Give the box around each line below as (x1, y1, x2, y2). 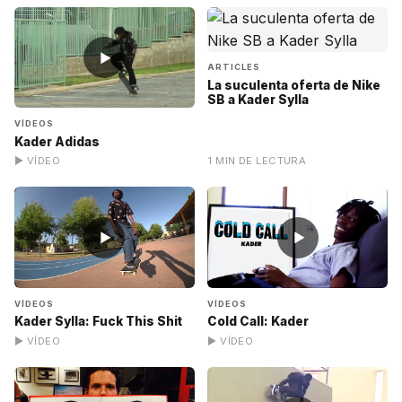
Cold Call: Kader (207, 314, 310, 329)
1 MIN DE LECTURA (207, 154, 307, 168)
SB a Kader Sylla (207, 92, 310, 107)
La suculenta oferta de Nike (207, 77, 381, 92)
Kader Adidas (14, 134, 100, 149)
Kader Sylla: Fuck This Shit (14, 314, 182, 329)
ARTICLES (207, 61, 260, 72)
